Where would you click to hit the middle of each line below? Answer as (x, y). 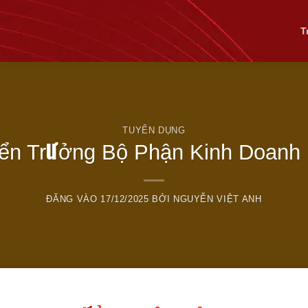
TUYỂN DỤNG (154, 130)
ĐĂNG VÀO (74, 199)
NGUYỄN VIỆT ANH (217, 199)
